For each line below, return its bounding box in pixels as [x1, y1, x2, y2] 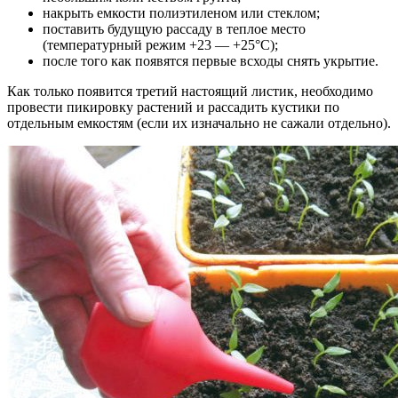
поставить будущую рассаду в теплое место [43, 20, 306, 36]
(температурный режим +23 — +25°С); [43, 36, 278, 52]
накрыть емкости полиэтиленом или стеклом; [43, 4, 320, 20]
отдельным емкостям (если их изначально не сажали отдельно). [7, 115, 391, 131]
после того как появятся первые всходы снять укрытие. [43, 52, 378, 68]
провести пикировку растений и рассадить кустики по [7, 99, 339, 115]
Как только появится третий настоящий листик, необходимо [7, 83, 373, 99]
